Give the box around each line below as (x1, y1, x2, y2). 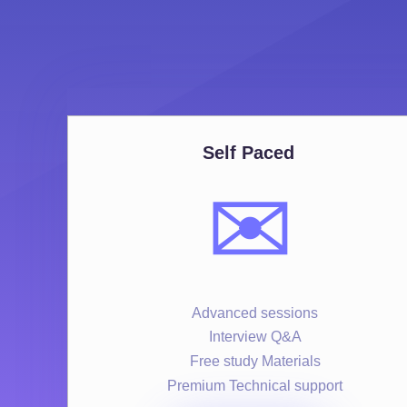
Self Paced (203, 142, 295, 163)
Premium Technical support (167, 377, 343, 393)
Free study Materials (189, 353, 321, 370)
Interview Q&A (208, 329, 302, 345)
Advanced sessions (192, 304, 319, 321)
